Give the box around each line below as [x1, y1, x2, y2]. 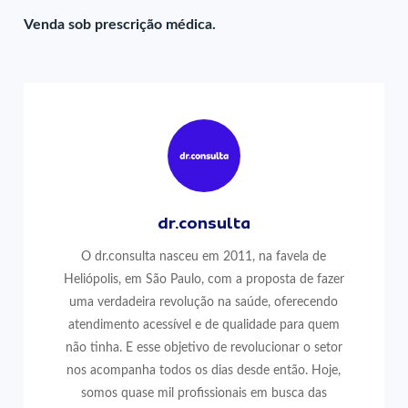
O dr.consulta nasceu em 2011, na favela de [81, 250, 327, 263]
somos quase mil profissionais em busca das [80, 386, 327, 400]
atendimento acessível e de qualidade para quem [67, 318, 340, 331]
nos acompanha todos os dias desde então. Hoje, [66, 363, 342, 377]
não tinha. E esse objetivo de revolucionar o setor [65, 341, 342, 354]
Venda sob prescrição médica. [24, 17, 217, 32]
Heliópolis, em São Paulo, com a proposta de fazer [63, 272, 344, 286]
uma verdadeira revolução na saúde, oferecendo [69, 295, 339, 309]
